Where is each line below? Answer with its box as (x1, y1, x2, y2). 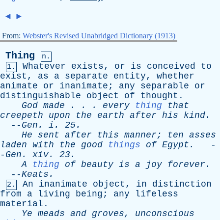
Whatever (23, 61, 66, 71)
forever (167, 160, 205, 169)
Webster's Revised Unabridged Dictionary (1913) (23, 31, 175, 40)
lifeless (135, 189, 178, 199)
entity (113, 71, 146, 81)
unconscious (135, 209, 194, 219)
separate (65, 71, 108, 81)
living (38, 189, 70, 199)
